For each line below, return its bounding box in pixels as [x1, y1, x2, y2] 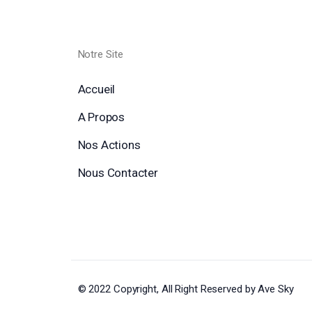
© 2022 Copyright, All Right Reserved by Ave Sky [77, 283, 294, 296]
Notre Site [77, 48, 123, 61]
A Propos [77, 110, 125, 125]
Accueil [77, 82, 116, 97]
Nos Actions [77, 138, 141, 153]
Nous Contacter [77, 166, 158, 180]
